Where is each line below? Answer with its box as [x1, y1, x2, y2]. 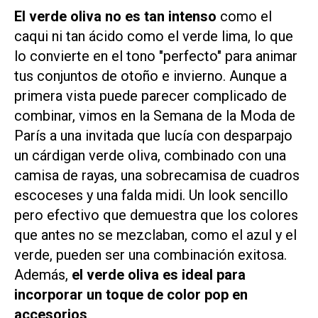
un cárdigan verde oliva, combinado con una [14, 147, 286, 165]
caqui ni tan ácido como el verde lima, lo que [14, 28, 293, 45]
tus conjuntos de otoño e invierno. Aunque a [14, 67, 287, 85]
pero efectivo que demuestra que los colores [14, 207, 298, 224]
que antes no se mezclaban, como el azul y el [14, 226, 297, 244]
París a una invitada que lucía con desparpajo [14, 127, 292, 145]
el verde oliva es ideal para [72, 266, 246, 284]
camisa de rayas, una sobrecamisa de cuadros [14, 167, 300, 185]
